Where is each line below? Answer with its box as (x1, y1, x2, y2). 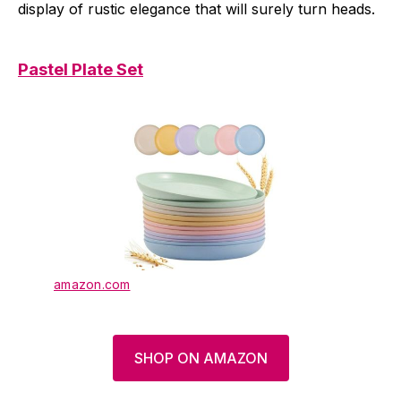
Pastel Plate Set (18, 58, 143, 80)
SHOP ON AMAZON (133, 349, 268, 368)
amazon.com (54, 277, 131, 293)
